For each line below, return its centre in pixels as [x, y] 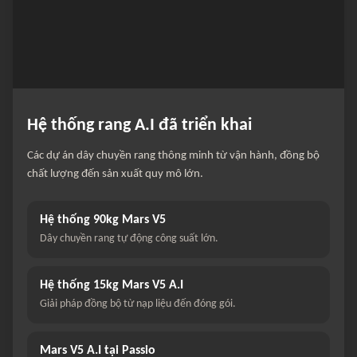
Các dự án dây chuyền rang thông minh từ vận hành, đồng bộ [173, 156]
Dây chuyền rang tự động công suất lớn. [129, 239]
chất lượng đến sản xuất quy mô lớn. [115, 175]
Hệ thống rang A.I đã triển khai [139, 126]
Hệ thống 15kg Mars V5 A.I [112, 286]
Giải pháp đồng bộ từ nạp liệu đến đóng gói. [138, 304]
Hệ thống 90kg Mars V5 [103, 220]
